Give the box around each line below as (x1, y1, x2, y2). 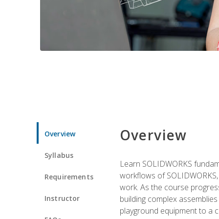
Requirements (44, 172, 93, 181)
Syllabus (44, 150, 74, 160)
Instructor (44, 193, 80, 203)
